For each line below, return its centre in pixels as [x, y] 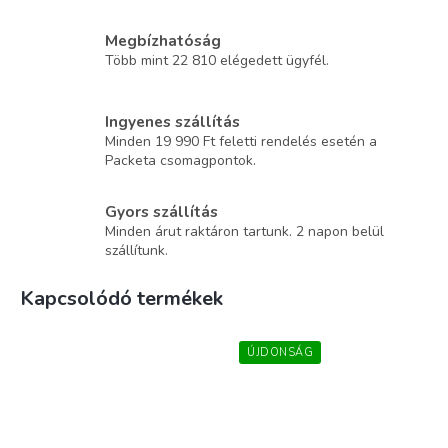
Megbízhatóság [163, 41]
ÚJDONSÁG [280, 353]
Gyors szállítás [161, 211]
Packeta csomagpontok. [180, 160]
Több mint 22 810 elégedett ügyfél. [217, 61]
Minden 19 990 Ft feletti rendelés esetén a [241, 141]
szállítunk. [136, 250]
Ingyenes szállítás [172, 121]
